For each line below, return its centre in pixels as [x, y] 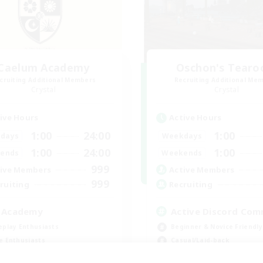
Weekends [182, 153]
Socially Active [195, 254]
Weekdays [182, 136]
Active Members [202, 169]
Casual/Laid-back [200, 240]
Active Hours [195, 117]
